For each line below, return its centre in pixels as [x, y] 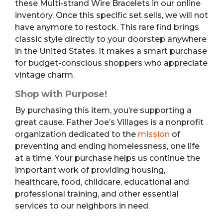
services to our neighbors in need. [82, 206]
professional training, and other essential [97, 194]
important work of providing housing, [90, 170]
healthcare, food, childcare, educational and [102, 182]
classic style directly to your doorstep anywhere [111, 39]
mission [154, 134]
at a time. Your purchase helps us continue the [108, 158]
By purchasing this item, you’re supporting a [103, 110]
